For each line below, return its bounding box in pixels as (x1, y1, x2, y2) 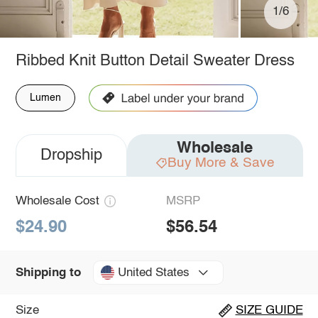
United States (117, 266, 190, 279)
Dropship (40, 147, 102, 163)
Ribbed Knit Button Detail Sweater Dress (15, 53, 295, 69)
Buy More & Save (167, 155, 275, 170)
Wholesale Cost (15, 194, 99, 207)
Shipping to (15, 266, 81, 279)
